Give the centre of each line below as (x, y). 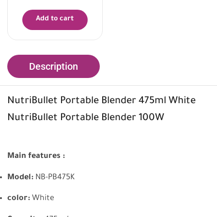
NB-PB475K (55, 178)
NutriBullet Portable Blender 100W (86, 119)
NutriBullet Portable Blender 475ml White (101, 102)
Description (54, 67)
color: (19, 199)
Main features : (36, 156)
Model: (20, 178)
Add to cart (55, 20)
